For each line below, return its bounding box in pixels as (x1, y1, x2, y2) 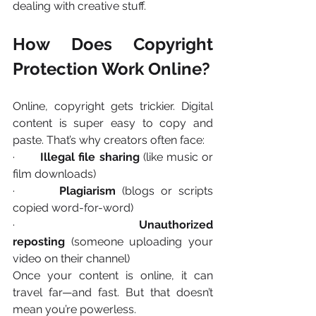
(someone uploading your (65, 235, 213, 249)
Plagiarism (59, 184, 116, 198)
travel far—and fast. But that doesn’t (13, 286, 213, 300)
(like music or (139, 150, 214, 164)
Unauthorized (139, 218, 213, 232)
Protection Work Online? (13, 59, 210, 80)
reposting (13, 235, 65, 249)
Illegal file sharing (40, 150, 140, 164)
